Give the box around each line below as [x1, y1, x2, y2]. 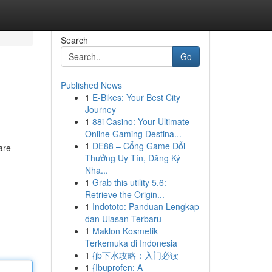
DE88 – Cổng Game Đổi [92, 140, 185, 152]
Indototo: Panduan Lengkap [92, 200, 199, 212]
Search [60, 34, 88, 46]
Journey [84, 103, 116, 115]
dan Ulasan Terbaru [84, 212, 161, 225]
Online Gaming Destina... [84, 127, 182, 140]
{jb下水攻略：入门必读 [92, 249, 178, 261]
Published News [60, 79, 122, 91]
